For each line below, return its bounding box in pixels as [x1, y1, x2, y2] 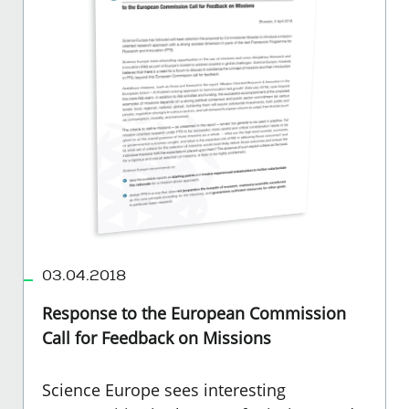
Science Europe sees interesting [42, 378, 286, 401]
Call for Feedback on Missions [42, 326, 271, 349]
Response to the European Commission [42, 301, 346, 324]
